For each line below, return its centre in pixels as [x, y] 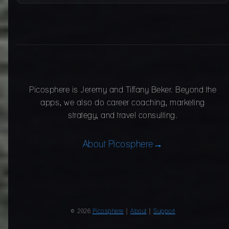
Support [164, 211]
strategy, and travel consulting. [123, 116]
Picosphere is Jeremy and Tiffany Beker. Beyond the [123, 90]
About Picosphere [118, 145]
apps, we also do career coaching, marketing [123, 103]
